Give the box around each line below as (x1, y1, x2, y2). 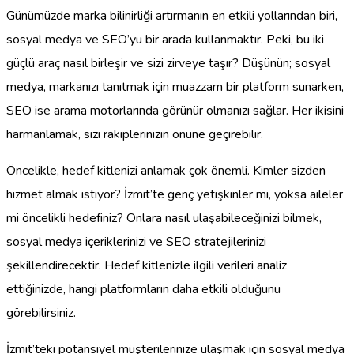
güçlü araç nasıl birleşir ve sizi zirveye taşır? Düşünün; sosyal (6, 54, 330, 72)
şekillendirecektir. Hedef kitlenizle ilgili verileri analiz (6, 256, 287, 274)
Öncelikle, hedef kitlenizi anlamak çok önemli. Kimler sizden (6, 161, 326, 179)
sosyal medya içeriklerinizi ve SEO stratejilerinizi (6, 232, 266, 250)
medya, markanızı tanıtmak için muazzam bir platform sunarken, (6, 77, 344, 96)
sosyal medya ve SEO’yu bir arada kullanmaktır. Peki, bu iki (6, 30, 324, 48)
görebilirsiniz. (6, 303, 76, 322)
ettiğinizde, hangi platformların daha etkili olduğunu (6, 280, 281, 298)
